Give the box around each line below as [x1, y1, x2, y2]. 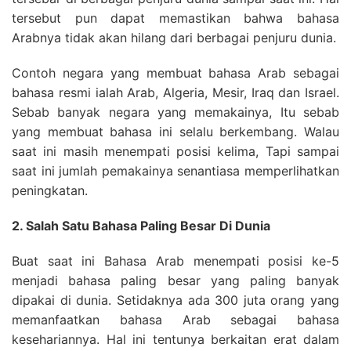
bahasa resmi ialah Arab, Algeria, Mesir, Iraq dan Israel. [12, 85, 339, 100]
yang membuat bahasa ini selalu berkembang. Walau [12, 124, 339, 139]
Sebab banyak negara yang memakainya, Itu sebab [12, 104, 339, 120]
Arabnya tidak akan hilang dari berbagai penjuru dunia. [12, 30, 336, 45]
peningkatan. [12, 183, 88, 198]
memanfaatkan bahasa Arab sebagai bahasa [12, 312, 339, 327]
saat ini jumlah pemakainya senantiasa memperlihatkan [12, 163, 339, 179]
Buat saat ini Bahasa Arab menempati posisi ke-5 [12, 253, 339, 269]
